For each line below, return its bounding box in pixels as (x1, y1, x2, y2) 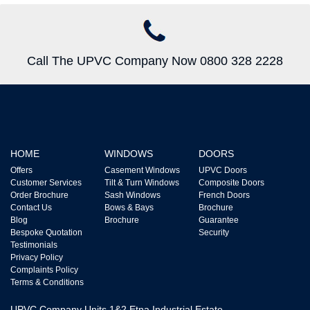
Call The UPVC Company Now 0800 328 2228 (27, 54, 283, 68)
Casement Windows (104, 165, 180, 175)
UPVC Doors (198, 165, 247, 175)
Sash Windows (104, 190, 161, 200)
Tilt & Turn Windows (104, 178, 179, 188)
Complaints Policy (10, 265, 78, 275)
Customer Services (10, 178, 82, 188)
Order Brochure (10, 190, 69, 200)
